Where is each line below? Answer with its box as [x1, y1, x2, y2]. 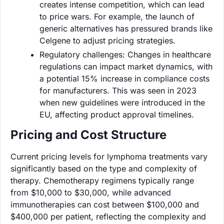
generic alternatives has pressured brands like [39, 23, 212, 33]
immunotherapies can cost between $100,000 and [10, 199, 199, 209]
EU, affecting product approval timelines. [39, 109, 194, 119]
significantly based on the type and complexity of [10, 163, 197, 173]
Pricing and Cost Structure [10, 127, 166, 142]
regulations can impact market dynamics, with [39, 61, 212, 71]
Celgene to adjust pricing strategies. [39, 35, 175, 45]
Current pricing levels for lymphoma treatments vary [10, 151, 207, 161]
